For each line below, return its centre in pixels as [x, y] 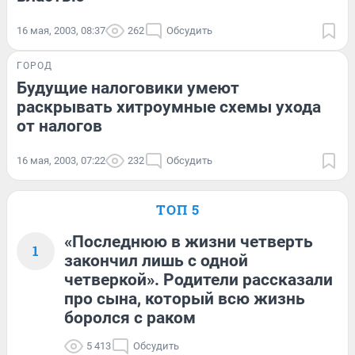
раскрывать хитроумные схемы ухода [169, 107]
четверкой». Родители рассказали [198, 280]
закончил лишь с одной [156, 261]
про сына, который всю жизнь [185, 299]
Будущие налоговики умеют [128, 88]
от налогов [59, 126]
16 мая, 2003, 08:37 [61, 31]
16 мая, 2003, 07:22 [61, 160]
